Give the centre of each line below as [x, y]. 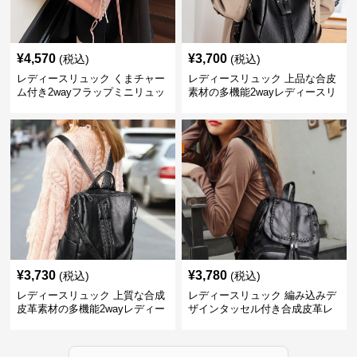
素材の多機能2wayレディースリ [262, 92]
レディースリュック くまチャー [91, 78]
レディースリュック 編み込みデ [262, 295]
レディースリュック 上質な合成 [91, 295]
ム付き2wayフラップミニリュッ [91, 92]
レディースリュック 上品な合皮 [262, 78]
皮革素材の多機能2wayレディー [91, 309]
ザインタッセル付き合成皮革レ [260, 309]
